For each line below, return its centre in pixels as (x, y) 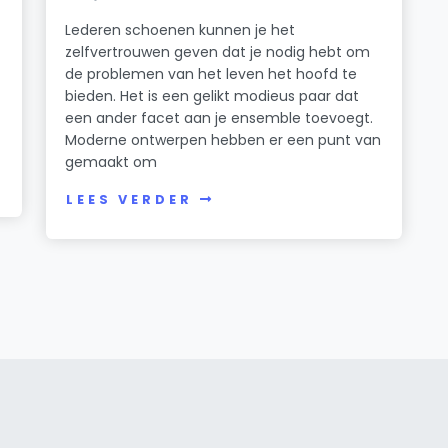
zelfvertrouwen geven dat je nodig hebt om (218, 51)
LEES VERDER (129, 200)
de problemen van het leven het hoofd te (211, 73)
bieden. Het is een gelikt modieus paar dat (212, 95)
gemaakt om (111, 161)
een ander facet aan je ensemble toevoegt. (219, 117)
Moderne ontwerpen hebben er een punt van (223, 139)
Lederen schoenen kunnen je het (180, 29)
